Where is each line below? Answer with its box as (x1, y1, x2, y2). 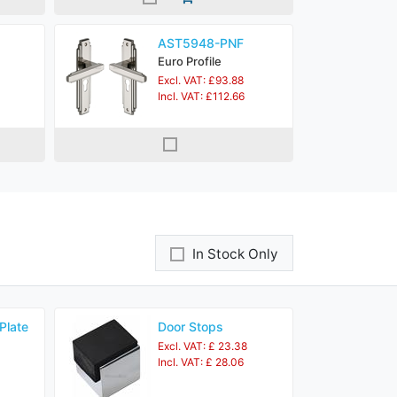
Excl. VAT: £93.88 (158, 74, 244, 87)
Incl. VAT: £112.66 (158, 90, 245, 103)
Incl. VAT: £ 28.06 (158, 355, 244, 369)
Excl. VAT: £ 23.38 (158, 339, 247, 353)
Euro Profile (158, 54, 222, 68)
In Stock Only (192, 245, 278, 263)
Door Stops (158, 319, 223, 334)
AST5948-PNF (158, 35, 244, 51)
